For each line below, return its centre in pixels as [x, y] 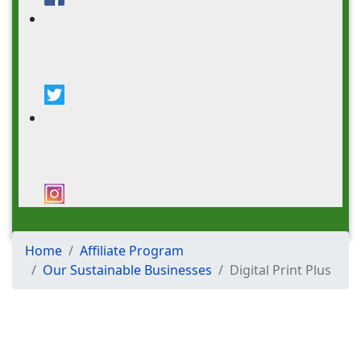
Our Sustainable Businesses [127, 270]
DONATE [38, 249]
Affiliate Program [132, 251]
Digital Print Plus [280, 270]
